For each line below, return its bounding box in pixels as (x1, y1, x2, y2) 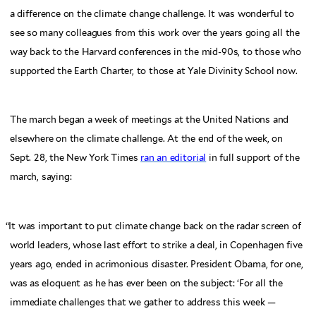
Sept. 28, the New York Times (10, 152, 141, 164)
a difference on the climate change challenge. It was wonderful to (10, 8, 294, 19)
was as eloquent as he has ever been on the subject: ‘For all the (10, 277, 284, 288)
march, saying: (10, 171, 72, 183)
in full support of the (206, 152, 300, 164)
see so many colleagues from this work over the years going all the (10, 27, 300, 38)
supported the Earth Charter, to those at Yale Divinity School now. (10, 65, 298, 76)
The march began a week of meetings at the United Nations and (10, 114, 289, 126)
